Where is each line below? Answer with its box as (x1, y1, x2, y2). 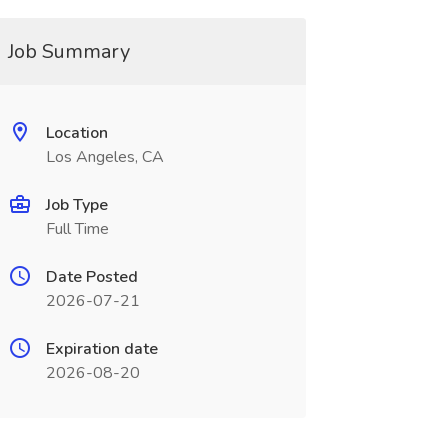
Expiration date (45, 338, 158, 360)
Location (45, 122, 108, 144)
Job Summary (7, 38, 130, 65)
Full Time (45, 218, 109, 240)
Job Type (45, 194, 108, 216)
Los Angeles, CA (45, 146, 164, 168)
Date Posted (45, 266, 138, 288)
